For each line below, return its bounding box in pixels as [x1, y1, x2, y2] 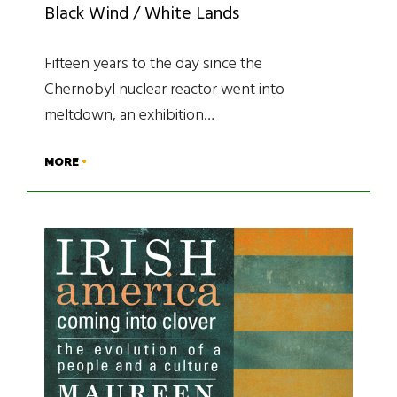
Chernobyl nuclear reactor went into [44, 76, 284, 103]
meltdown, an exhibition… [44, 102, 214, 128]
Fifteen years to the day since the [44, 51, 262, 77]
